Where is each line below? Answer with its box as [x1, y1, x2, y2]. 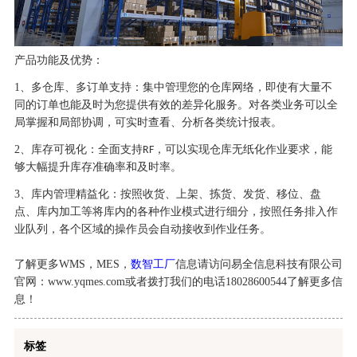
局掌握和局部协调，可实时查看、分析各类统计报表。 [14, 116, 282, 128]
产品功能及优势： [14, 53, 104, 66]
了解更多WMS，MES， [14, 257, 131, 270]
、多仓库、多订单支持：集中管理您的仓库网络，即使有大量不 [19, 80, 332, 93]
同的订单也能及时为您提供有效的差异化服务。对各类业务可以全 [14, 98, 338, 111]
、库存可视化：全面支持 [19, 143, 143, 155]
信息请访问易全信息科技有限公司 [175, 257, 343, 270]
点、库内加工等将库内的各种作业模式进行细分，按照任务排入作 [14, 205, 338, 218]
